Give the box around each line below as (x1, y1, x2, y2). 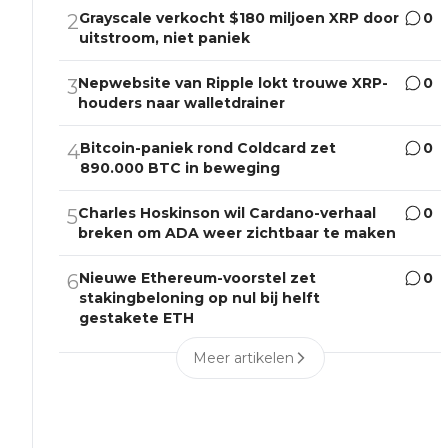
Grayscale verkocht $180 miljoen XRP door (79, 9, 400, 28)
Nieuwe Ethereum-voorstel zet (79, 269, 317, 288)
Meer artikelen (192, 349, 294, 368)
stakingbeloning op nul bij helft (79, 289, 321, 308)
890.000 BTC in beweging (80, 159, 281, 178)
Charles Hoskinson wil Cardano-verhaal (78, 204, 377, 223)
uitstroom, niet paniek (79, 29, 251, 48)
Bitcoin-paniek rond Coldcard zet (80, 139, 337, 158)
